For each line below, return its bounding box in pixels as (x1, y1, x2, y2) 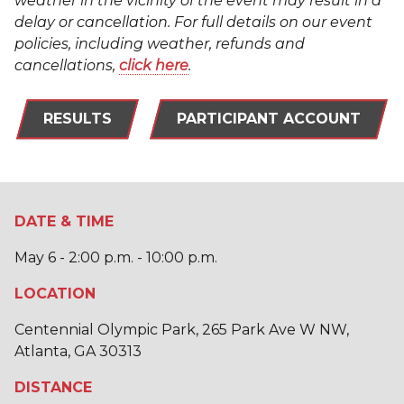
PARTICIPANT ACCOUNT (177, 109, 361, 127)
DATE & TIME (14, 212, 114, 230)
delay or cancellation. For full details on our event (14, 14, 372, 31)
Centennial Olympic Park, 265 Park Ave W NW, (14, 320, 349, 338)
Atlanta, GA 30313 (14, 342, 142, 360)
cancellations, (14, 57, 119, 74)
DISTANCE (14, 378, 92, 396)
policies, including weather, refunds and (14, 35, 305, 52)
